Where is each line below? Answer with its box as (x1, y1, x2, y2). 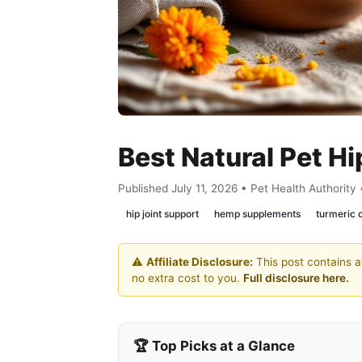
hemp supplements (213, 208, 301, 221)
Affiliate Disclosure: (146, 255, 253, 269)
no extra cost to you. (132, 271, 243, 285)
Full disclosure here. (243, 271, 349, 285)
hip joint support (125, 208, 199, 221)
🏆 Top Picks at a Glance (133, 338, 295, 355)
